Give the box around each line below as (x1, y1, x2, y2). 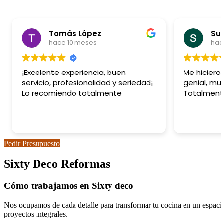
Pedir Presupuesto (4, 139, 60, 147)
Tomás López (49, 28, 101, 39)
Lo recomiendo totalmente (22, 87, 122, 98)
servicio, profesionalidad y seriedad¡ (22, 77, 153, 88)
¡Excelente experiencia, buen (22, 67, 126, 77)
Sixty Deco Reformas (4, 157, 110, 171)
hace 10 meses (49, 38, 97, 48)
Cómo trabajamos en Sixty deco (4, 181, 133, 191)
